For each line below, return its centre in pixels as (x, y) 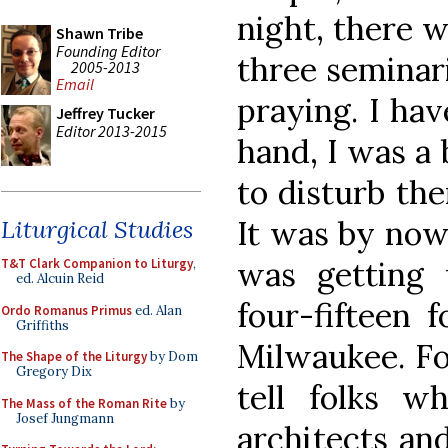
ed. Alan (157, 310)
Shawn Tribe (99, 33)
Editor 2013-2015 (111, 130)
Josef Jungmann (65, 418)
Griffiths (42, 325)
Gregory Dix (54, 371)
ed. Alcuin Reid (60, 278)
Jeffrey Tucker (105, 113)
